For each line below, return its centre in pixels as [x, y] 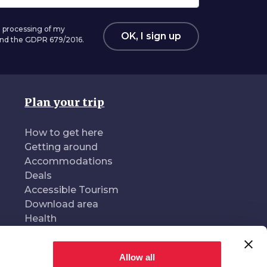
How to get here [64, 133]
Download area [62, 204]
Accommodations [69, 161]
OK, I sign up [151, 36]
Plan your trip [65, 102]
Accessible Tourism [72, 190]
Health [41, 218]
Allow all [137, 257]
